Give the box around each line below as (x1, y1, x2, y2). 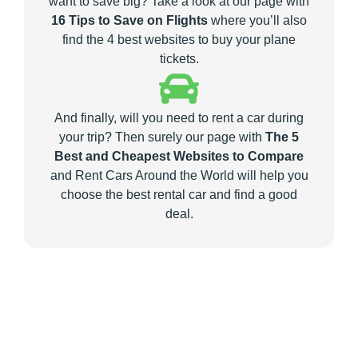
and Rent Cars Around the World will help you (50, 169, 308, 183)
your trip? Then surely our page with (59, 130, 265, 145)
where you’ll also (208, 14, 307, 28)
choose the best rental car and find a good (61, 188, 297, 202)
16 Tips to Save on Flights (51, 14, 208, 28)
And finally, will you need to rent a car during (54, 111, 304, 125)
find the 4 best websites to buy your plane (62, 33, 296, 47)
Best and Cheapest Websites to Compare (54, 149, 304, 164)
